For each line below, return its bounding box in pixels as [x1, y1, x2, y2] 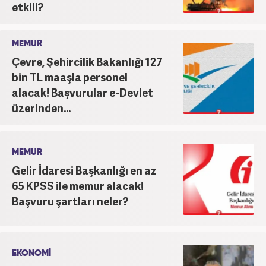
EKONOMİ [12, 249, 51, 258]
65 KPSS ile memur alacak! [12, 178, 144, 194]
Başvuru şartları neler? [12, 194, 128, 209]
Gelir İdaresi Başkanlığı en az [12, 163, 157, 178]
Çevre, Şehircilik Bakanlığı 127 [12, 54, 163, 69]
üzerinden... [12, 100, 71, 116]
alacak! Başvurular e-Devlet [12, 85, 153, 100]
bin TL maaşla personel [12, 69, 128, 85]
